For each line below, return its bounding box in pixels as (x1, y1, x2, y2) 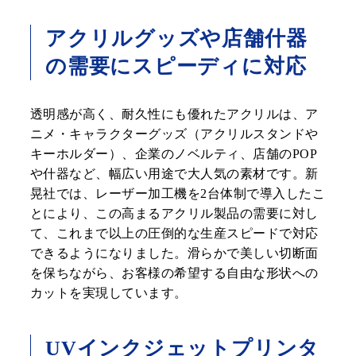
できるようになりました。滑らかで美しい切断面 (30, 246, 319, 261)
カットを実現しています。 (30, 286, 188, 300)
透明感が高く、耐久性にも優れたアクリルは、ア (30, 107, 319, 122)
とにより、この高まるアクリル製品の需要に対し (30, 207, 319, 221)
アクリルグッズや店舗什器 (45, 27, 308, 51)
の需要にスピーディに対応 (45, 55, 307, 79)
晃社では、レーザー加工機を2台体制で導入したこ (30, 187, 326, 201)
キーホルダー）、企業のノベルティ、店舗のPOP (30, 147, 318, 161)
